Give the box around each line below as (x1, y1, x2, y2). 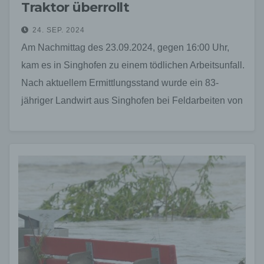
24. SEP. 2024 (32, 25, 85, 34)
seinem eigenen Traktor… (21, 113, 129, 123)
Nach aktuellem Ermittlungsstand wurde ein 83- (21, 77, 219, 88)
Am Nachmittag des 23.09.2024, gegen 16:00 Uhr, (21, 42, 229, 52)
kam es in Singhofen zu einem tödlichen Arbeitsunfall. (21, 60, 245, 70)
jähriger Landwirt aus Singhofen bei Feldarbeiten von (21, 95, 243, 105)
